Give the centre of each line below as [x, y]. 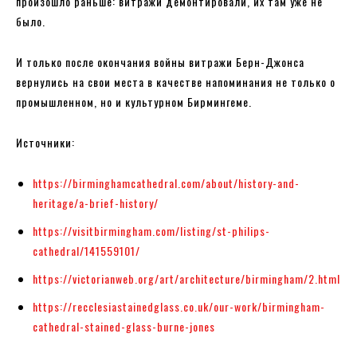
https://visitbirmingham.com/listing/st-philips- [151, 230]
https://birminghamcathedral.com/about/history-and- [166, 182]
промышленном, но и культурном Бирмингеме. [134, 101]
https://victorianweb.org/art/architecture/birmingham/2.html [186, 278]
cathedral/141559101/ [86, 250]
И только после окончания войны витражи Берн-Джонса [160, 61]
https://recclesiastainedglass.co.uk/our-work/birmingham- [179, 306]
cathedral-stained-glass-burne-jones [124, 326]
